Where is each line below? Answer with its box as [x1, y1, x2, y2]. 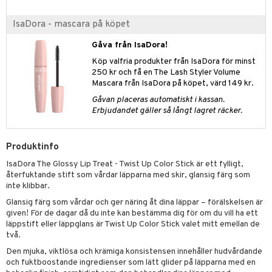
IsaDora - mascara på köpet [13, 18, 130, 30]
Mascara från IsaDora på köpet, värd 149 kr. [92, 78, 254, 89]
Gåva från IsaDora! [92, 40, 168, 50]
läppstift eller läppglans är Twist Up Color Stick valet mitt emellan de [6, 219, 260, 229]
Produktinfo [6, 141, 59, 153]
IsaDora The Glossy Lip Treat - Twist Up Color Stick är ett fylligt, [6, 159, 243, 169]
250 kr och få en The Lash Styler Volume [92, 67, 240, 78]
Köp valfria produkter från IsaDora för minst [92, 56, 256, 67]
